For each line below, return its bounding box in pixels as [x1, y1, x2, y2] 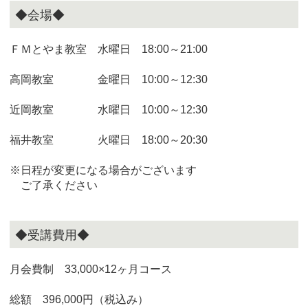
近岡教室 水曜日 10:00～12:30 [10, 104, 208, 115]
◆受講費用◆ [15, 228, 89, 242]
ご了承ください [10, 179, 98, 191]
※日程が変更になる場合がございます [10, 164, 197, 176]
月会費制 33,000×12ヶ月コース [10, 263, 172, 275]
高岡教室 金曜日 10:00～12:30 [10, 74, 208, 85]
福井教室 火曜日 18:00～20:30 [10, 134, 208, 146]
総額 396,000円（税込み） [10, 294, 148, 305]
